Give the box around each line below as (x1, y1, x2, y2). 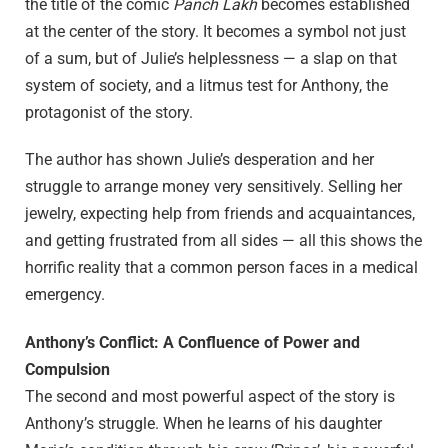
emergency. (25, 285, 105, 305)
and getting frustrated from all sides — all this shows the (25, 231, 422, 251)
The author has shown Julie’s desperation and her (25, 150, 374, 170)
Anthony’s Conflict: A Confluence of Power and (25, 333, 360, 353)
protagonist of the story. (25, 102, 193, 122)
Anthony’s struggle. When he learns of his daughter (25, 414, 382, 434)
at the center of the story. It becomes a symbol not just (25, 21, 406, 41)
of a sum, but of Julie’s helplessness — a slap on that (25, 48, 397, 68)
